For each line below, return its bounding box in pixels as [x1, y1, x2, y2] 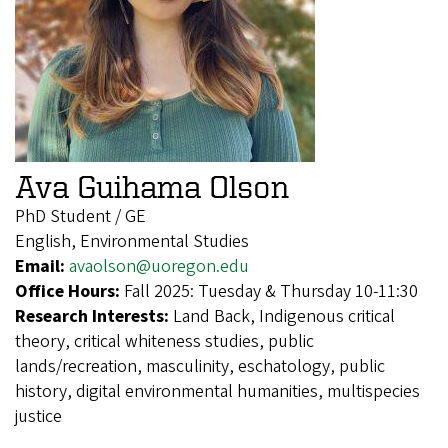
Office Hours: [15, 278, 124, 304]
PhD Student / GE [15, 203, 146, 229]
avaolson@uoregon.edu [69, 253, 249, 279]
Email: [15, 253, 69, 279]
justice [15, 403, 62, 429]
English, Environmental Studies [15, 228, 249, 254]
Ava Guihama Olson [15, 168, 289, 203]
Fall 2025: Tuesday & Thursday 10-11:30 [124, 278, 418, 304]
